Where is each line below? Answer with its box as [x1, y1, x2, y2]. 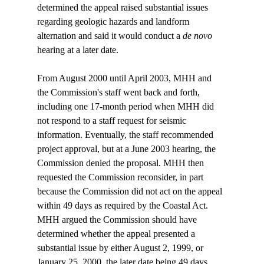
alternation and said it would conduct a [37, 31, 183, 41]
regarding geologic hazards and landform [37, 16, 192, 27]
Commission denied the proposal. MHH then [37, 158, 206, 169]
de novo [182, 31, 212, 41]
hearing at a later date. [37, 45, 118, 55]
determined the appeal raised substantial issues [37, 2, 210, 13]
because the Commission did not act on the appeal [37, 186, 225, 197]
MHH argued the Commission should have [37, 214, 199, 225]
